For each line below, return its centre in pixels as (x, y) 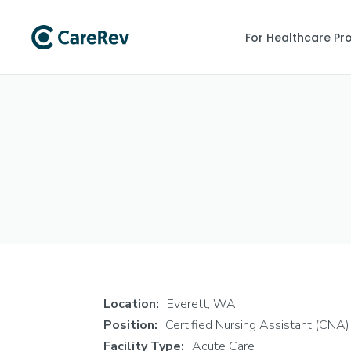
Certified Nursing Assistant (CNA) (257, 325)
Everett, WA (201, 304)
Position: (130, 325)
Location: (131, 304)
